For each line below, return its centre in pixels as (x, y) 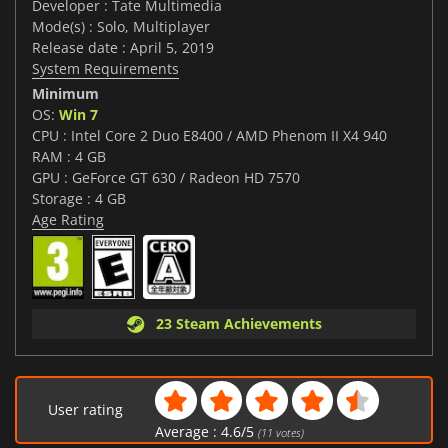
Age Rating (68, 220)
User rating (86, 410)
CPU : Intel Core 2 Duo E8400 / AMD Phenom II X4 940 (209, 136)
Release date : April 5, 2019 (123, 48)
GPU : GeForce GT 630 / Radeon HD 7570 (166, 178)
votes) (288, 433)
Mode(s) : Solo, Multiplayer (121, 27)
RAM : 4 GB (69, 157)
